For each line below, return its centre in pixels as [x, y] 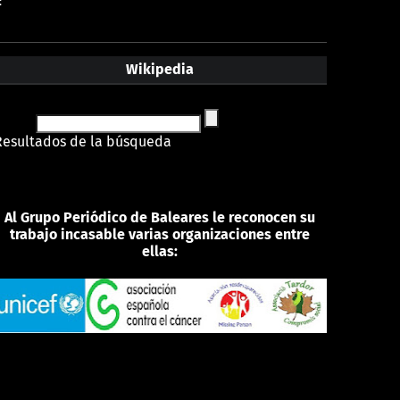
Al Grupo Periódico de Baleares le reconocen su [160, 217]
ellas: [160, 251]
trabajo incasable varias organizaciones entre [160, 234]
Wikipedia [160, 70]
